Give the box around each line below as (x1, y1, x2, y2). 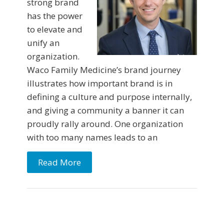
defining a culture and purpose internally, (27, 91, 192, 103)
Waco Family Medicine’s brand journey (27, 64, 181, 76)
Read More (38, 156, 81, 168)
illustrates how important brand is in (27, 77, 172, 89)
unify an (27, 37, 59, 49)
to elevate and (27, 23, 82, 35)
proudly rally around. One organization (27, 118, 183, 130)
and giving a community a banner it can (27, 104, 184, 116)
